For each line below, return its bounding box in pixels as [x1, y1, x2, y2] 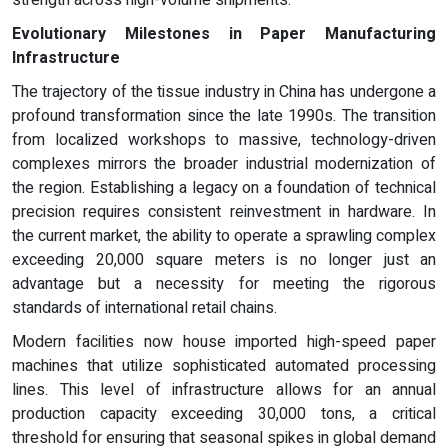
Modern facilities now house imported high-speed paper [12, 329, 436, 354]
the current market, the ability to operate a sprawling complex [12, 223, 436, 248]
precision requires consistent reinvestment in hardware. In [12, 199, 436, 224]
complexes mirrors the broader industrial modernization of [12, 151, 436, 176]
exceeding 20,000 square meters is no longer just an [12, 247, 436, 272]
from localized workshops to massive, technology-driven [12, 127, 436, 152]
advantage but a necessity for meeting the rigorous [12, 271, 436, 296]
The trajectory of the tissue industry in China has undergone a [12, 79, 436, 104]
